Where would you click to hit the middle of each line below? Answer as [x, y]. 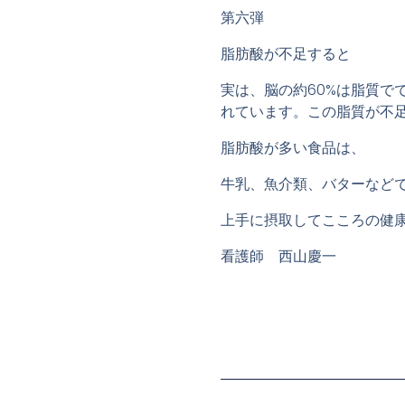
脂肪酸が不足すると [286, 54]
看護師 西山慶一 [278, 257]
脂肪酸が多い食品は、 [293, 148]
